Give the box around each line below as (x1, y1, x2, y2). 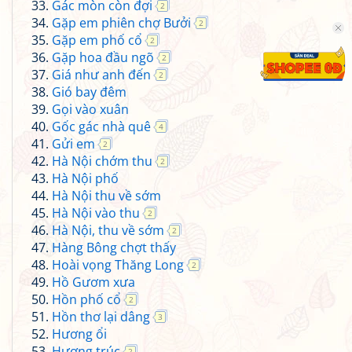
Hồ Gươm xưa (52, 273, 135, 291)
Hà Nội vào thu (52, 204, 140, 222)
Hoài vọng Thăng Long (52, 256, 184, 273)
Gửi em (52, 135, 95, 152)
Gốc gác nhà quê (52, 118, 151, 135)
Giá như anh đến (52, 66, 151, 83)
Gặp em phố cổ (52, 31, 142, 49)
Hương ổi (52, 325, 107, 343)
